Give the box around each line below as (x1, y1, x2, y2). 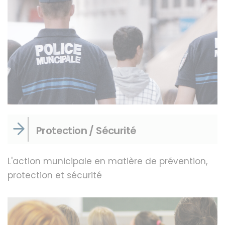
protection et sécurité (8, 169, 102, 181)
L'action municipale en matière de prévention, (8, 155, 207, 167)
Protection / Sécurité (36, 123, 137, 138)
